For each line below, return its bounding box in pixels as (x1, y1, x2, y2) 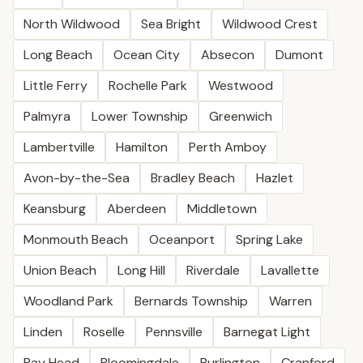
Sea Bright (141, 15, 201, 32)
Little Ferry (23, 77, 88, 94)
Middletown (187, 200, 257, 217)
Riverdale (186, 262, 240, 279)
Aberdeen (107, 200, 166, 217)
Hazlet (256, 169, 293, 186)
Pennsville (146, 323, 203, 340)
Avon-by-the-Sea (23, 169, 130, 186)
